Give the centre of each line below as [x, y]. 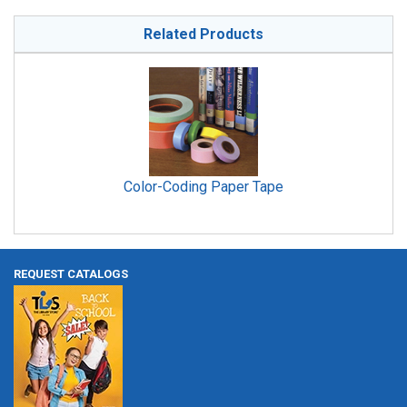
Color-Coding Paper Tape [203, 187]
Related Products [203, 35]
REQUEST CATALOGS [71, 274]
